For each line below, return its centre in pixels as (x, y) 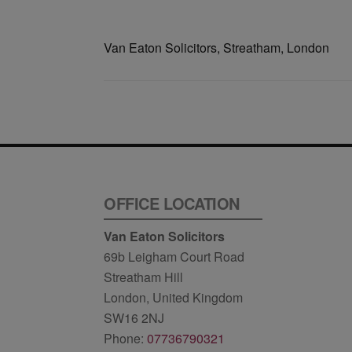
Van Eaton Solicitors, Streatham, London (216, 48)
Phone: (125, 338)
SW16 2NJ (134, 318)
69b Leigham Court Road (174, 257)
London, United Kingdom (173, 297)
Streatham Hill (143, 277)
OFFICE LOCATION (172, 203)
